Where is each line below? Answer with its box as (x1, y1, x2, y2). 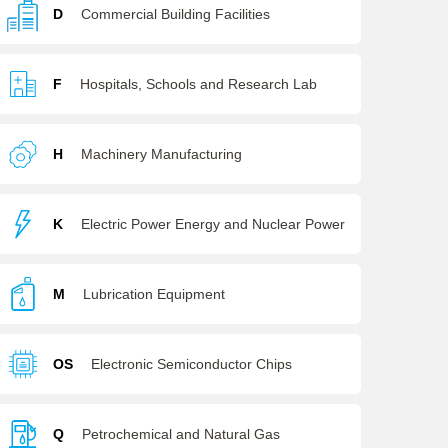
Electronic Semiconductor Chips (90, 356, 292, 372)
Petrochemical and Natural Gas (81, 426, 280, 442)
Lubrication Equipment (82, 286, 225, 302)
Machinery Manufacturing (80, 146, 242, 162)
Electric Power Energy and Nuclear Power (80, 216, 345, 232)
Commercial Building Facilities (80, 6, 270, 22)
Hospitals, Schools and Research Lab (79, 76, 317, 92)
